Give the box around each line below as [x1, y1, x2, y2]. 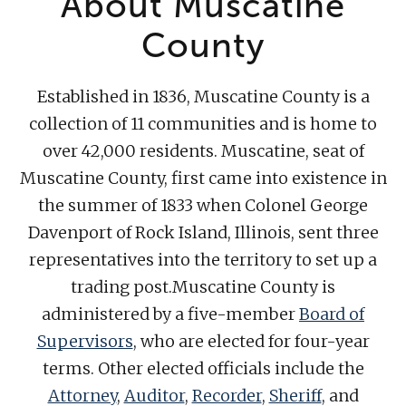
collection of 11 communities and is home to [29, 113, 377, 135]
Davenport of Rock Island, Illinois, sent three [27, 222, 379, 244]
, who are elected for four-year [132, 331, 370, 353]
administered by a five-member [42, 304, 299, 325]
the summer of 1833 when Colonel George [38, 195, 368, 217]
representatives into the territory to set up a [29, 249, 377, 271]
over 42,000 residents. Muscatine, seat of [42, 140, 364, 162]
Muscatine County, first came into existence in [19, 168, 387, 189]
